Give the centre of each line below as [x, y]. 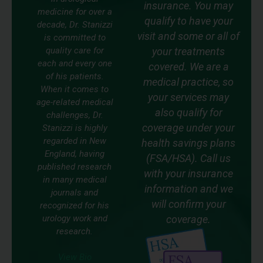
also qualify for [188, 113]
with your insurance [188, 174]
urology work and [75, 219]
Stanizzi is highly [75, 128]
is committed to [75, 38]
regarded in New [75, 141]
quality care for [75, 51]
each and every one [75, 64]
